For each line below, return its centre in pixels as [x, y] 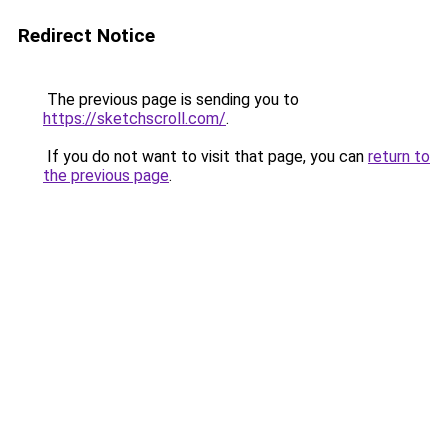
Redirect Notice [86, 35]
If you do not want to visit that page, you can [205, 156]
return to [399, 156]
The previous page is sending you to [171, 99]
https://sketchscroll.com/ [134, 118]
